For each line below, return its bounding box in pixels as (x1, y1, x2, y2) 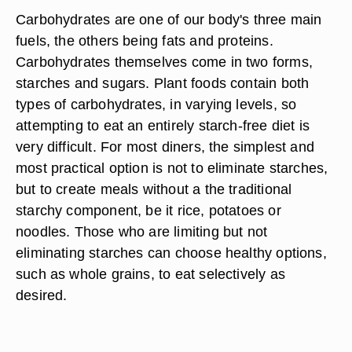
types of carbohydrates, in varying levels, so (16, 96, 297, 112)
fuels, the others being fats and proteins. (16, 32, 273, 49)
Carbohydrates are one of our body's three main (16, 11, 322, 27)
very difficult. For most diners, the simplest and (16, 138, 315, 155)
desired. (16, 287, 68, 303)
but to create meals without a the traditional (16, 181, 292, 197)
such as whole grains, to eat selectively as (16, 266, 285, 282)
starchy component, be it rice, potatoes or (16, 202, 281, 218)
